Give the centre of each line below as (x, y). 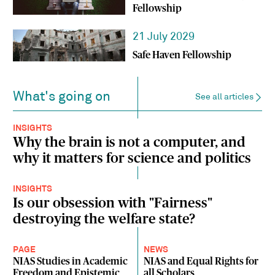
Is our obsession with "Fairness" (113, 203)
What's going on (62, 97)
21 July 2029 (164, 37)
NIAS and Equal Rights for (201, 262)
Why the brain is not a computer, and (130, 143)
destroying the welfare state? (104, 219)
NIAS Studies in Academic (71, 262)
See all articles (224, 98)
